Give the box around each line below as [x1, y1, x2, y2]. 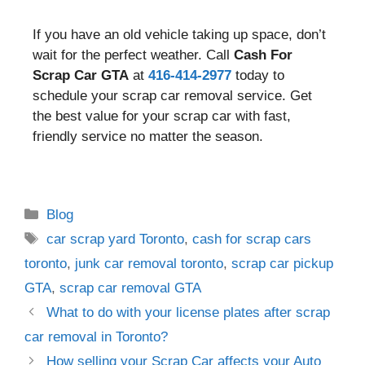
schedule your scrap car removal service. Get [33, 87, 312, 103]
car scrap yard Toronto [46, 231, 185, 247]
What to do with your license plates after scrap [46, 305, 331, 320]
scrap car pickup [231, 256, 333, 271]
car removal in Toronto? [24, 329, 168, 345]
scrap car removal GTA [59, 280, 201, 296]
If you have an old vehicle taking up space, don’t [33, 26, 326, 42]
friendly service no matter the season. [33, 128, 263, 144]
